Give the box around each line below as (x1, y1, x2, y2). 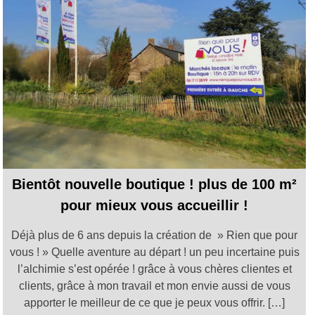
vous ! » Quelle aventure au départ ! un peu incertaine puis (9, 246, 300, 259)
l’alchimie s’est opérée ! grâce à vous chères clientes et (17, 263, 292, 276)
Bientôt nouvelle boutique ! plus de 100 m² (12, 176, 297, 193)
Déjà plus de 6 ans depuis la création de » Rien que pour (11, 229, 298, 242)
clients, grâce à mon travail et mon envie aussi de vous (18, 280, 290, 292)
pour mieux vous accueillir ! (60, 198, 249, 214)
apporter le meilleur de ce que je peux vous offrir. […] (24, 297, 285, 309)
